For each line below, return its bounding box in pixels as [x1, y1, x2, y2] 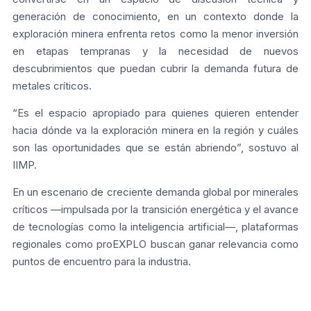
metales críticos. [12, 78, 92, 92]
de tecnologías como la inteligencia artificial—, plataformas [12, 219, 299, 233]
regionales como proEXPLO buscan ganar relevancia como [12, 237, 299, 251]
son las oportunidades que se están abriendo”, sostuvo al [12, 140, 299, 154]
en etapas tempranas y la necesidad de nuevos [12, 44, 299, 58]
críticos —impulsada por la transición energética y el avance [12, 202, 299, 216]
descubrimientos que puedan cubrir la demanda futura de [12, 61, 299, 75]
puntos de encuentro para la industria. [12, 254, 191, 268]
